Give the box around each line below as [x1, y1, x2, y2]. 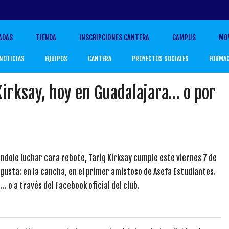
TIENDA [36, 33, 57, 42]
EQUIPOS [45, 54, 68, 63]
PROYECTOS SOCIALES [132, 54, 189, 63]
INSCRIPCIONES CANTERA [79, 33, 150, 42]
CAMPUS [172, 33, 196, 42]
